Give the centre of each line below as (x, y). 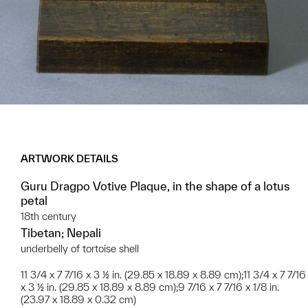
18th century (48, 216)
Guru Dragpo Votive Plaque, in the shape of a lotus (155, 186)
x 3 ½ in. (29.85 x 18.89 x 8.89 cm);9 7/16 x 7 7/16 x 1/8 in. (150, 287)
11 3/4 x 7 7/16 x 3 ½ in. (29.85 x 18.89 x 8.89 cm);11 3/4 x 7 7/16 (163, 274)
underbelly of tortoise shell (80, 248)
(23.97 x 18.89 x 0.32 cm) (78, 299)
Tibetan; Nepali (61, 232)
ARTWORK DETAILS (69, 158)
